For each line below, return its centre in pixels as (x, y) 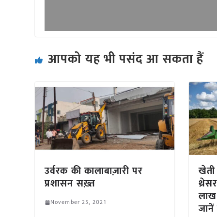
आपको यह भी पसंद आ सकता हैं (126, 59)
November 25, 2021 (78, 202)
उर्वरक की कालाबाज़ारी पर (94, 171)
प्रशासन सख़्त (70, 184)
